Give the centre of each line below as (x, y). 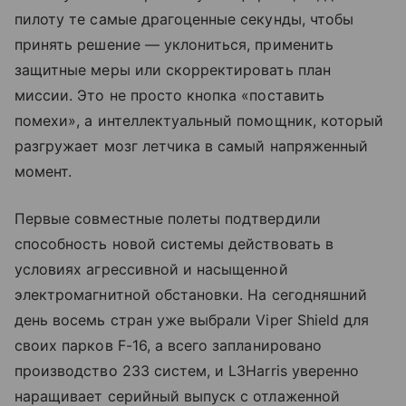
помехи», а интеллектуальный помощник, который (199, 121)
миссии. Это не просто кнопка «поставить (169, 96)
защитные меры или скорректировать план (173, 70)
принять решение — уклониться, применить (174, 45)
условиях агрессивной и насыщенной (151, 270)
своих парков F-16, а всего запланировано (168, 346)
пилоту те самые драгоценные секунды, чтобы (184, 19)
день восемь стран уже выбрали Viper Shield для (192, 320)
